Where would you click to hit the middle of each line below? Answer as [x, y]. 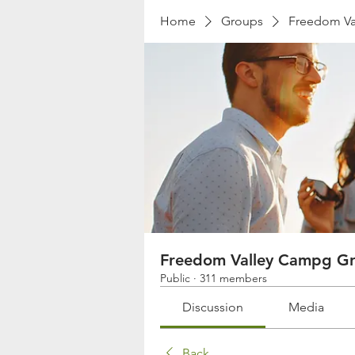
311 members [233, 278]
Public [175, 278]
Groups [242, 21]
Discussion [213, 307]
